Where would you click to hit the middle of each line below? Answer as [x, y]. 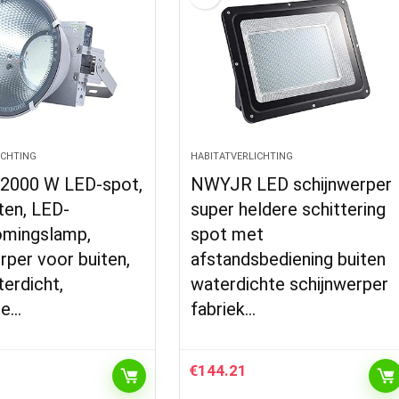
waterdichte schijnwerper [290, 284]
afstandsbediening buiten [289, 259]
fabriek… [224, 309]
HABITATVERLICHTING [242, 156]
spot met [228, 234]
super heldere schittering [289, 209]
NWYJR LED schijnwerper [292, 184]
